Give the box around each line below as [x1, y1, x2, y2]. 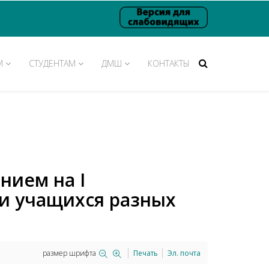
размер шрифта [43, 248, 96, 259]
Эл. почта [168, 248, 201, 259]
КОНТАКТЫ [148, 58, 190, 70]
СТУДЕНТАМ [29, 58, 76, 70]
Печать [133, 248, 158, 259]
